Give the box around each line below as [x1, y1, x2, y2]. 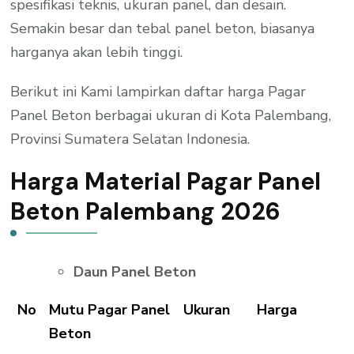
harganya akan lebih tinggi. [10, 42, 183, 62]
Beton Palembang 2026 [10, 195, 281, 227]
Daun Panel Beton [73, 262, 197, 281]
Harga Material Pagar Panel [10, 165, 322, 197]
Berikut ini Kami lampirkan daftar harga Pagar [10, 81, 307, 101]
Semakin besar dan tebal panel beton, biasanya [10, 18, 315, 38]
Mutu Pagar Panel [48, 299, 170, 319]
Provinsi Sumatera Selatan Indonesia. [10, 129, 250, 149]
